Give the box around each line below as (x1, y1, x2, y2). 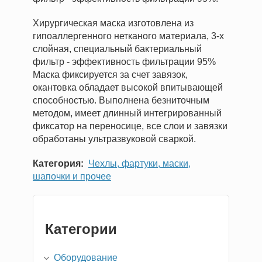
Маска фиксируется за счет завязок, (33, 70, 188, 80)
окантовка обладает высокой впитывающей (33, 82, 223, 92)
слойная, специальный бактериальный (33, 44, 202, 54)
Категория (33, 158, 81, 168)
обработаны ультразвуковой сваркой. (33, 134, 196, 144)
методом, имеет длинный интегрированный (33, 108, 222, 118)
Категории (45, 220, 117, 237)
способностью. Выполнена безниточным (33, 95, 209, 105)
